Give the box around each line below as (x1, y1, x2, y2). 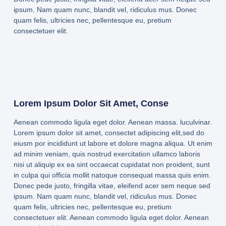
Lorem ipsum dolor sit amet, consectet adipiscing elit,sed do (13, 128, 204, 137)
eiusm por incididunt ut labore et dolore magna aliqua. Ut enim (13, 139, 212, 147)
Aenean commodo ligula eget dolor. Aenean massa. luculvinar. (13, 118, 212, 126)
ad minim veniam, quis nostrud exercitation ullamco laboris (13, 149, 200, 158)
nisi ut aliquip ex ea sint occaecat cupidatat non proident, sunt (13, 160, 210, 168)
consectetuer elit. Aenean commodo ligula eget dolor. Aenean (13, 213, 209, 221)
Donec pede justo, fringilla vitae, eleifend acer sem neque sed (13, 181, 210, 190)
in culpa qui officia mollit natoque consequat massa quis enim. (13, 171, 211, 179)
